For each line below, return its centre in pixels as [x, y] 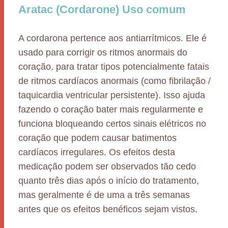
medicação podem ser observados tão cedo [107, 166]
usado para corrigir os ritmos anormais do [103, 52]
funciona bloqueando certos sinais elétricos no [112, 124]
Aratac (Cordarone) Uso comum [102, 9]
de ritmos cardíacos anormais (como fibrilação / [115, 81]
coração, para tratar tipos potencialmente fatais [114, 67]
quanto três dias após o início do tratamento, [109, 181]
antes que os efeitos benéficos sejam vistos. [108, 209]
